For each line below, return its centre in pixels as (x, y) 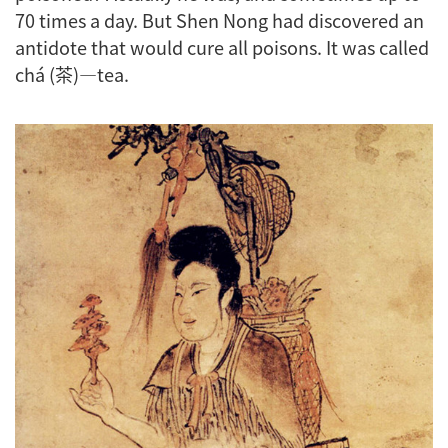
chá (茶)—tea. (72, 73)
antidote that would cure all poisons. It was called (222, 46)
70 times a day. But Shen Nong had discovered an (219, 19)
